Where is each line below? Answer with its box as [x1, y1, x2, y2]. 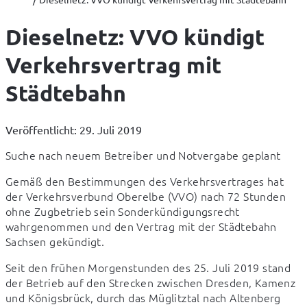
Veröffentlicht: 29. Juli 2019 [5, 122, 142, 136]
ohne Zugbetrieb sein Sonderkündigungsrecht [5, 203, 240, 219]
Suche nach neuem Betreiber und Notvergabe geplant [5, 147, 281, 162]
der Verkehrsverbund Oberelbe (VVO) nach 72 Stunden [5, 188, 286, 204]
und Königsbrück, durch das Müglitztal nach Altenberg [5, 289, 281, 305]
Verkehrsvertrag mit [5, 51, 221, 79]
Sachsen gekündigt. [5, 233, 105, 249]
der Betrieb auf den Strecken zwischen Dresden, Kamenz [5, 274, 296, 290]
